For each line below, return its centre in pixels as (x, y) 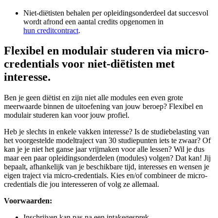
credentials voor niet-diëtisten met (89, 64)
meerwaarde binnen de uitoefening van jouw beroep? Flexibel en (103, 107)
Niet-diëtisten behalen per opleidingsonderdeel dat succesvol (116, 13)
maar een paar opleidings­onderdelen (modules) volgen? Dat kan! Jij (107, 158)
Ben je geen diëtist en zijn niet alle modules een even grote (93, 98)
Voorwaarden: (28, 201)
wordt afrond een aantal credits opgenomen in (93, 21)
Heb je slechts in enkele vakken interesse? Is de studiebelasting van (107, 132)
